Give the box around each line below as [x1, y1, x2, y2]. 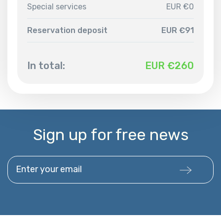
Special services [27, 1, 86, 11]
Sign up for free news [33, 125, 188, 144]
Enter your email [7, 156, 68, 166]
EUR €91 [161, 25, 194, 35]
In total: [27, 59, 65, 72]
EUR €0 [166, 1, 194, 11]
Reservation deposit [27, 25, 108, 35]
